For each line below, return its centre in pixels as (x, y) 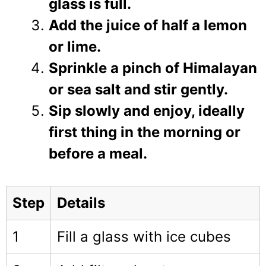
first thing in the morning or (145, 132)
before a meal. (98, 153)
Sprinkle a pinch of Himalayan (153, 68)
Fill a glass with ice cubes (144, 236)
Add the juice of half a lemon (148, 25)
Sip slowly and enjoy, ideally (147, 110)
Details (81, 202)
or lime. (75, 46)
